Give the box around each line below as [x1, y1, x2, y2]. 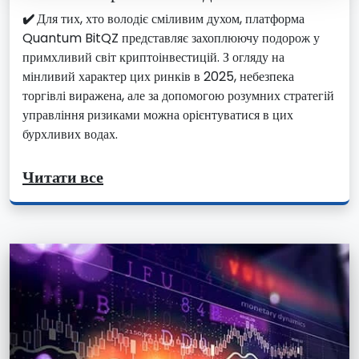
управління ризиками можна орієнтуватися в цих [22, 105, 293, 124]
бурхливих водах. [22, 124, 118, 143]
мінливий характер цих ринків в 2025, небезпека [22, 67, 294, 86]
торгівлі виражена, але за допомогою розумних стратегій [22, 86, 334, 105]
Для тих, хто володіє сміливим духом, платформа [37, 9, 305, 28]
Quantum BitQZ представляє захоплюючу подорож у [22, 28, 320, 47]
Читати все [22, 165, 103, 188]
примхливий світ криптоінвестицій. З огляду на [22, 47, 284, 67]
